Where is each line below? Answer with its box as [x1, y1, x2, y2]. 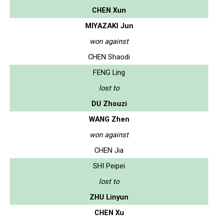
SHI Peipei [93, 161, 125, 170]
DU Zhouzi [91, 99, 127, 108]
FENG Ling [93, 68, 125, 77]
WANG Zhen [89, 114, 129, 124]
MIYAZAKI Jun [85, 21, 133, 30]
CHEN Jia [94, 145, 124, 155]
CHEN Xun [92, 5, 126, 15]
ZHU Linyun [90, 192, 128, 201]
